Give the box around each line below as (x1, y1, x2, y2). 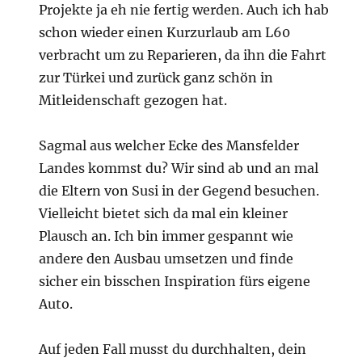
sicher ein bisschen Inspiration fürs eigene (39, 272, 311, 289)
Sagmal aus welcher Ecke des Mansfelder (39, 137, 300, 154)
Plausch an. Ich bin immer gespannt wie (39, 227, 294, 244)
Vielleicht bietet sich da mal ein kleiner (39, 204, 288, 221)
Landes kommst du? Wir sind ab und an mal (39, 159, 319, 176)
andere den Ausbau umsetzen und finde (39, 250, 294, 267)
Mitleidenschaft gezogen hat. (39, 91, 228, 108)
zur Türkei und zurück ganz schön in (39, 69, 274, 86)
